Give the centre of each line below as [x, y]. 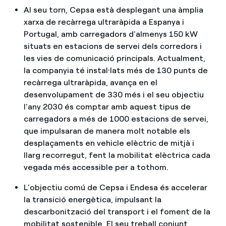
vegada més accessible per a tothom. [96, 167]
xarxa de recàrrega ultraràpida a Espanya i [104, 22]
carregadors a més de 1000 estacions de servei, [116, 119]
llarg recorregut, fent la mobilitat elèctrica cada [117, 155]
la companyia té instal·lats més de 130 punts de [116, 70]
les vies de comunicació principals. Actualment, [114, 58]
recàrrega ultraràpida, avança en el [90, 82]
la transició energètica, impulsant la [92, 200]
